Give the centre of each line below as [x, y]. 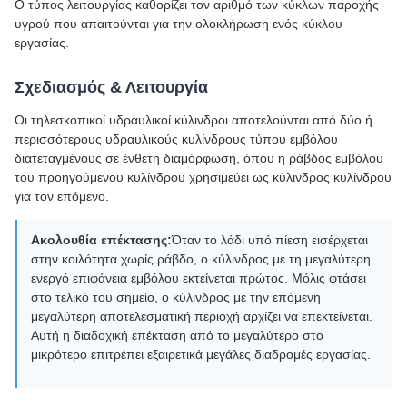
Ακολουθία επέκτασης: [101, 240]
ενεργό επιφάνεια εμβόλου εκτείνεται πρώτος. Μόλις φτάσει [199, 278]
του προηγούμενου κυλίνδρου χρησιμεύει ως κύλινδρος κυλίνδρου [203, 177]
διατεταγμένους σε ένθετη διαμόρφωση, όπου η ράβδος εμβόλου [199, 158]
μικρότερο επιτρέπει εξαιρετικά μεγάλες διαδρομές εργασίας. [201, 354]
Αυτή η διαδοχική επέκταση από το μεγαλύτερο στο [177, 335]
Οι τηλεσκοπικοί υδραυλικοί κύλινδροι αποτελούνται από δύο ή [194, 120]
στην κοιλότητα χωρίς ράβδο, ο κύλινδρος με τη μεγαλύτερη [201, 259]
